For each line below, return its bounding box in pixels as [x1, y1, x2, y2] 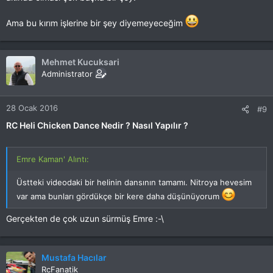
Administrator [41, 69, 93, 79]
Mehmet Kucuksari [41, 57, 119, 67]
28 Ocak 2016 [6, 103, 58, 113]
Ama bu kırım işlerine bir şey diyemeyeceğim [6, 18, 185, 28]
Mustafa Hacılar [41, 252, 107, 263]
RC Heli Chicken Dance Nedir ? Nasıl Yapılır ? [6, 120, 188, 130]
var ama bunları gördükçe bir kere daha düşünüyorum [16, 191, 222, 201]
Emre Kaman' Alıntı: [16, 154, 89, 164]
